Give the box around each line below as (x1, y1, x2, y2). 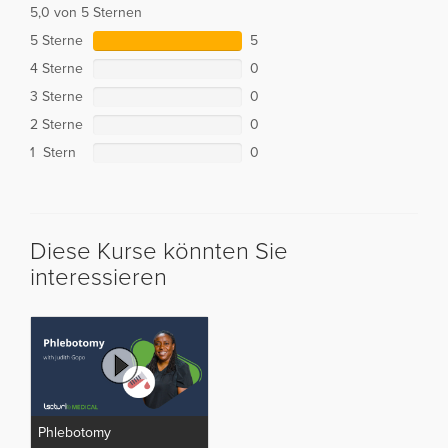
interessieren (30, 262, 167, 292)
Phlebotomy (38, 424, 111, 442)
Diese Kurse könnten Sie (30, 236, 288, 266)
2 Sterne (30, 115, 83, 133)
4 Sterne (30, 59, 83, 77)
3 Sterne (30, 87, 83, 105)
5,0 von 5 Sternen (30, 3, 142, 21)
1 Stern (30, 143, 76, 161)
